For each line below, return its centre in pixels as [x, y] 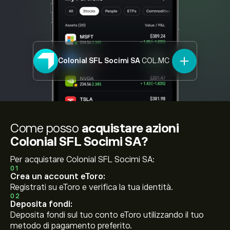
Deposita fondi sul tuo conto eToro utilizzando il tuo [107, 215]
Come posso [46, 128]
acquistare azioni [130, 128]
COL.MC [156, 61]
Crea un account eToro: [58, 177]
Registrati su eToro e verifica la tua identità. [92, 187]
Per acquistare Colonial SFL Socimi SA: [82, 160]
